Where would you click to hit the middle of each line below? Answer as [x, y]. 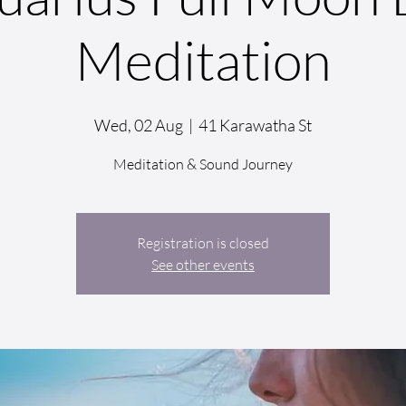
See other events [203, 264]
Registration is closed [203, 242]
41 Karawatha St [255, 125]
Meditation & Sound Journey [203, 164]
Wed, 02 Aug [139, 125]
